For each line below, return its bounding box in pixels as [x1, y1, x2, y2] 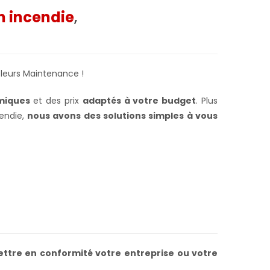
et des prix [30, 94, 83, 107]
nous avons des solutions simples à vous [27, 109, 218, 122]
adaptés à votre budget [82, 94, 196, 107]
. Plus [196, 94, 218, 107]
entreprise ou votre [124, 246, 218, 259]
